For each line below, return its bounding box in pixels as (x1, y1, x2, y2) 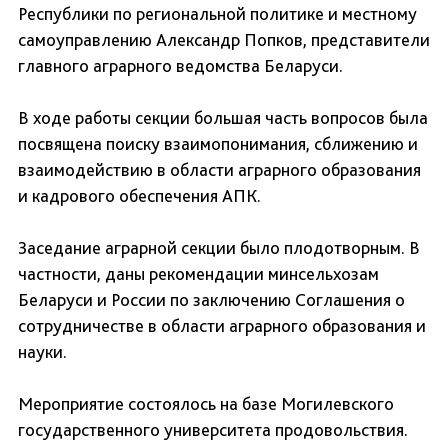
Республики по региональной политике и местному (18, 3, 417, 25)
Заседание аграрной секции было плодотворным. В (18, 237, 420, 259)
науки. (18, 341, 67, 363)
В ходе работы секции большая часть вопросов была (18, 107, 428, 129)
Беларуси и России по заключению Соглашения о (18, 289, 405, 311)
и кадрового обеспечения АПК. (18, 185, 265, 207)
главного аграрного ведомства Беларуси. (18, 55, 343, 77)
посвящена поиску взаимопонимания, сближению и (18, 133, 418, 155)
